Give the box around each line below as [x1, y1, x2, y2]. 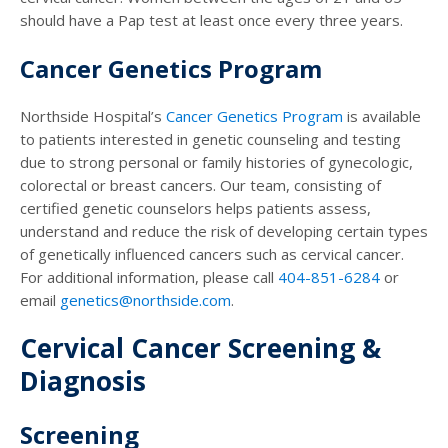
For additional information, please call [20, 267, 278, 288]
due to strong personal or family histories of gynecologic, [20, 152, 413, 173]
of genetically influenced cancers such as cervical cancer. [20, 244, 404, 265]
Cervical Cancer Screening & [20, 330, 381, 367]
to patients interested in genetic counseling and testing [20, 129, 401, 150]
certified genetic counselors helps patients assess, [20, 198, 371, 219]
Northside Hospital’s [20, 106, 166, 127]
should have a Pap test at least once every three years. [20, 10, 403, 31]
